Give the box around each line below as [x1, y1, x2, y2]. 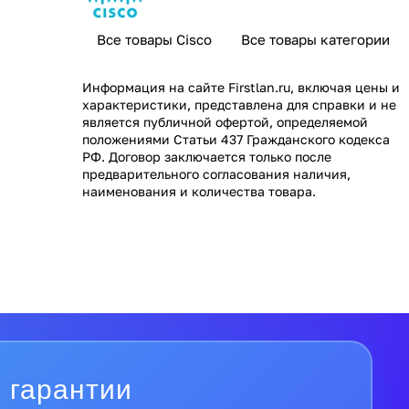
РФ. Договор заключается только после [82, 148, 331, 164]
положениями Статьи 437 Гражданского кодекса [82, 131, 390, 147]
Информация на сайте [82, 79, 228, 95]
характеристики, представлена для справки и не [82, 96, 396, 112]
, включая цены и [290, 79, 400, 95]
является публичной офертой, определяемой [82, 113, 368, 130]
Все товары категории [241, 31, 390, 48]
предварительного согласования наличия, [82, 165, 351, 182]
